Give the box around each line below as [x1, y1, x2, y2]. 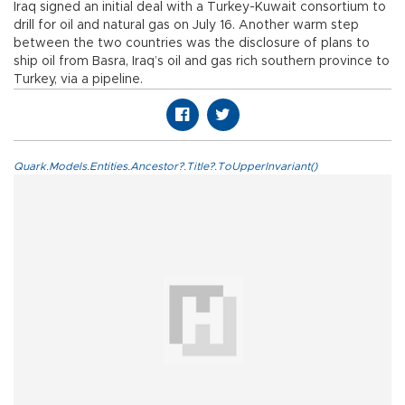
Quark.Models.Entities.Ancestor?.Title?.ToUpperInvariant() [14, 161, 317, 173]
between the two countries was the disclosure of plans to [14, 37, 370, 51]
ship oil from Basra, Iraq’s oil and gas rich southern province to [14, 55, 390, 69]
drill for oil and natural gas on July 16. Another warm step [14, 19, 359, 33]
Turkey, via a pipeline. [14, 73, 143, 87]
